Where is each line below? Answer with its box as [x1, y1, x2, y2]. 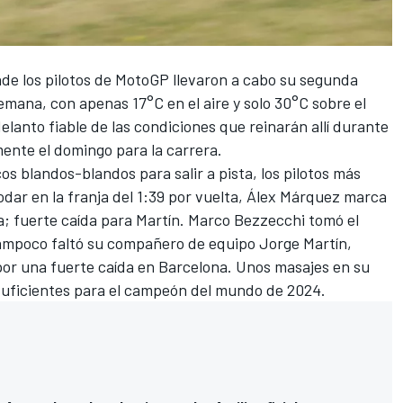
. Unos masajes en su [228, 256, 370, 277]
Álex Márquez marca [246, 186, 387, 207]
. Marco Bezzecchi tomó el [180, 210, 359, 230]
